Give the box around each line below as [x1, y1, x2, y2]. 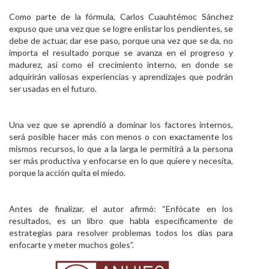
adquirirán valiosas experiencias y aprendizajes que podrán [9, 71, 233, 82]
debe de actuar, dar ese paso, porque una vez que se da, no [9, 35, 233, 46]
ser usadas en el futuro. [9, 83, 97, 94]
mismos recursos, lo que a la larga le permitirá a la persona [9, 144, 233, 154]
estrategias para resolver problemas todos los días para [9, 228, 233, 238]
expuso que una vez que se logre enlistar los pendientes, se [9, 23, 233, 34]
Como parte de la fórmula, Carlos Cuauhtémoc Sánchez [9, 11, 233, 22]
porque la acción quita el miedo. [9, 168, 125, 178]
